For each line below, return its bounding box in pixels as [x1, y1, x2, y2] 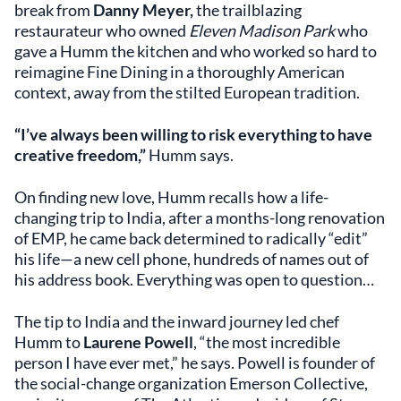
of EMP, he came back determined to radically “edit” [14, 228, 368, 248]
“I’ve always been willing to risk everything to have [14, 124, 372, 144]
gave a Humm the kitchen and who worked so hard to [14, 41, 377, 61]
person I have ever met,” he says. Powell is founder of [14, 353, 375, 372]
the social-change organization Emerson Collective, [14, 373, 368, 393]
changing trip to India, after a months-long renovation [14, 208, 385, 227]
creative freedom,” [14, 145, 149, 165]
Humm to [14, 332, 83, 352]
